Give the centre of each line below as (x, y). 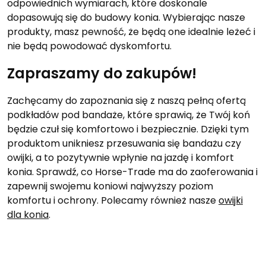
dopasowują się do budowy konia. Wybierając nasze (126, 17)
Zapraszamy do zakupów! (102, 73)
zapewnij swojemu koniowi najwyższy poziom (110, 186)
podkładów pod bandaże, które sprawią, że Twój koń (129, 115)
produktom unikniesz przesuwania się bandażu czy (124, 143)
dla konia (28, 214)
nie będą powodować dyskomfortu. (89, 46)
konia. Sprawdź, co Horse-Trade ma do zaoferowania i (132, 172)
